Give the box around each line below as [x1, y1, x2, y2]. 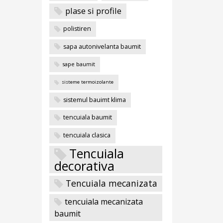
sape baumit [62, 60, 95, 68]
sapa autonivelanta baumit [63, 42, 141, 51]
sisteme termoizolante [61, 79, 113, 86]
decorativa [54, 157, 114, 174]
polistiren [63, 24, 91, 33]
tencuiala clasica [63, 131, 111, 139]
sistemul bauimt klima [63, 95, 126, 104]
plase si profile [65, 4, 121, 16]
